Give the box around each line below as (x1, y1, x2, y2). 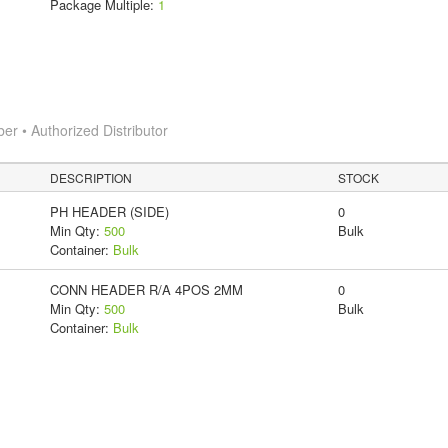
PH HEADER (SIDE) (49, 202, 169, 222)
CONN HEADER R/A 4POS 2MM (49, 280, 243, 300)
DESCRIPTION (50, 169, 133, 187)
